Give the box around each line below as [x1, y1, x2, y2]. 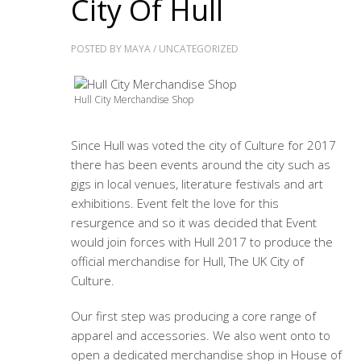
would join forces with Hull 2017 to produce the [70, 233, 333, 250]
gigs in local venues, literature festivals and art [70, 175, 323, 192]
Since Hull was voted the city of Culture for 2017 [70, 136, 336, 153]
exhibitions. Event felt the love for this [70, 194, 279, 211]
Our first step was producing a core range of [70, 307, 316, 324]
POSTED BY [70, 42, 124, 56]
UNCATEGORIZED [158, 42, 239, 56]
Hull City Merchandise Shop [73, 92, 193, 106]
